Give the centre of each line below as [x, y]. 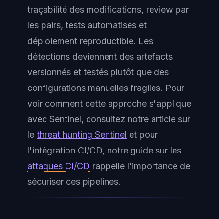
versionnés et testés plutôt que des [98, 72]
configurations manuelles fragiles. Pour [106, 88]
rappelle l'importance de [140, 166]
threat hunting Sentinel [82, 134]
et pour [142, 134]
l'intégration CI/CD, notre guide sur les [104, 150]
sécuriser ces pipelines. [74, 181]
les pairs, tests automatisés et [87, 25]
